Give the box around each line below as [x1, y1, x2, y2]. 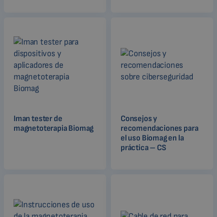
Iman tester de [14, 113, 62, 124]
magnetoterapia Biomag [14, 123, 94, 133]
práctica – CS [121, 142, 166, 153]
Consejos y [121, 113, 157, 124]
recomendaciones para [121, 123, 199, 133]
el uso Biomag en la [121, 133, 184, 143]
